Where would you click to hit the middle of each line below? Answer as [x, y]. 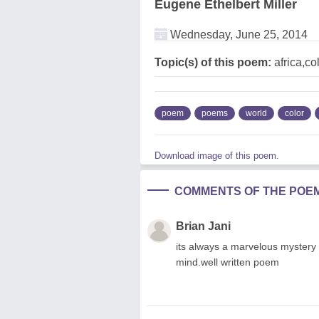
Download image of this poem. [217, 155]
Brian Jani [203, 226]
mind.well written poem [228, 262]
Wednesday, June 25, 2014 [237, 34]
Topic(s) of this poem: [213, 62]
